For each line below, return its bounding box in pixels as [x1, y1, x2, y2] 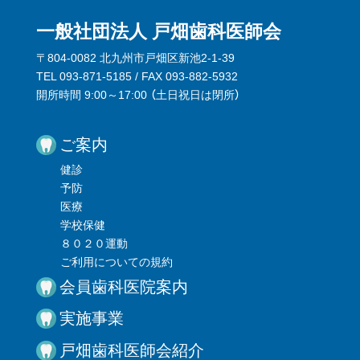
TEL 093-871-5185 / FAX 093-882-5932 [35, 70, 238, 84]
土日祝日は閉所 [155, 88, 235, 102]
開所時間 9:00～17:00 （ [35, 88, 156, 102]
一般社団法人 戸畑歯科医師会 [35, 21, 281, 43]
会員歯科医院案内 [59, 278, 188, 297]
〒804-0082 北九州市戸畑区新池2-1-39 [35, 51, 235, 65]
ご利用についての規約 [59, 256, 173, 269]
